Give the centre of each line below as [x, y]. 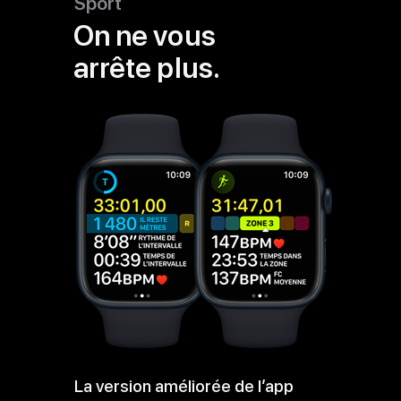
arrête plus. [147, 68]
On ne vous [145, 35]
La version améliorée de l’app [184, 386]
